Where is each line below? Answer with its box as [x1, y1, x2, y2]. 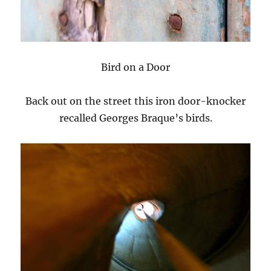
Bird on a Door [101, 61, 170, 74]
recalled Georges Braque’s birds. [59, 112, 212, 125]
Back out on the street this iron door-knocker [25, 95, 246, 108]
